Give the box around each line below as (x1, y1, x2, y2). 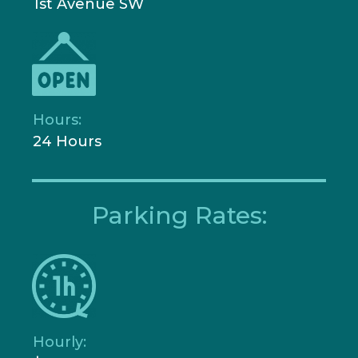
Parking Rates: (91, 200, 267, 230)
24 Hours (33, 132, 101, 150)
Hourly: (33, 332, 86, 351)
